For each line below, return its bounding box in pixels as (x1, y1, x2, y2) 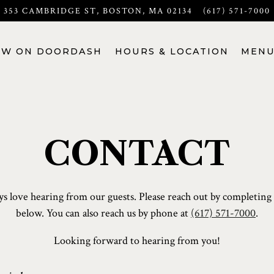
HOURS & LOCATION (114, 46, 229, 57)
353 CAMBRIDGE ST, (3, 5, 100, 17)
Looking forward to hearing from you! (54, 233, 220, 248)
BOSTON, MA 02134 (102, 5, 193, 17)
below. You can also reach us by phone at (16, 206, 191, 220)
